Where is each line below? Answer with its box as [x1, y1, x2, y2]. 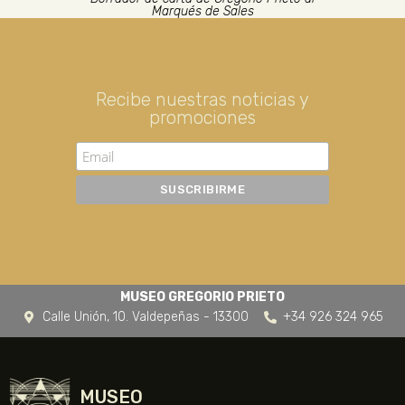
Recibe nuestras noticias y [96, 88, 309, 110]
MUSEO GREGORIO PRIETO [120, 289, 285, 305]
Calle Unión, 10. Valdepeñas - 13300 [42, 309, 249, 325]
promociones [149, 106, 256, 128]
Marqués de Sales [151, 4, 254, 19]
